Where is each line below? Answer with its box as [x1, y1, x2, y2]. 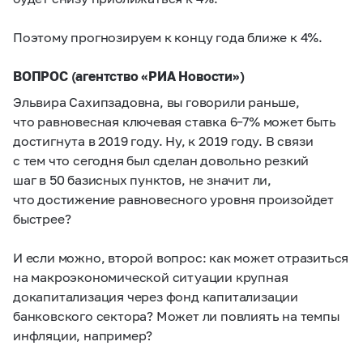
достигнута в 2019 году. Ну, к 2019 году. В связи [13, 133, 314, 148]
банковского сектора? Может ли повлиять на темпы [13, 308, 340, 323]
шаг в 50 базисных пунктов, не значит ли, [13, 172, 271, 187]
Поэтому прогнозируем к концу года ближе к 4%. [13, 29, 322, 45]
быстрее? [13, 211, 71, 226]
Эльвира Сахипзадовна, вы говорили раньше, [13, 94, 300, 109]
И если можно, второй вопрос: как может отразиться [13, 250, 349, 265]
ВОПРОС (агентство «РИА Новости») [13, 68, 245, 83]
